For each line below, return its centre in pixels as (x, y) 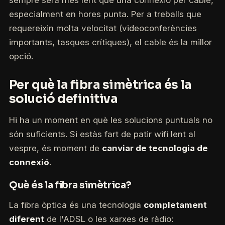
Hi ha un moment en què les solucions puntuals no (110, 120)
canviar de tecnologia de (155, 148)
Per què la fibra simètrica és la (100, 85)
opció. (21, 57)
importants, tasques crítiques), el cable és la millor (110, 42)
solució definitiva (63, 99)
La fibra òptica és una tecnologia (76, 205)
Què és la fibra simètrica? (70, 185)
